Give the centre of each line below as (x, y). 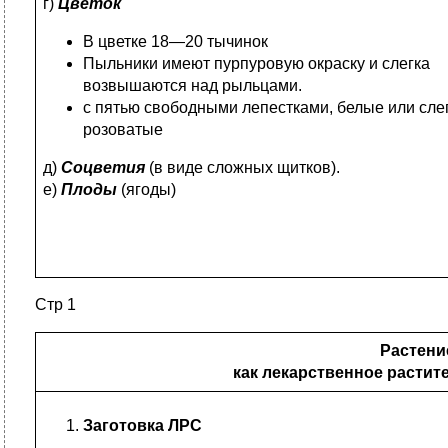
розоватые (123, 129)
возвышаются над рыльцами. (192, 85)
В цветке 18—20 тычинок (175, 41)
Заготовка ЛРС (142, 425)
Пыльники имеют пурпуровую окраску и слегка (256, 63)
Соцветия (103, 167)
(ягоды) (146, 189)
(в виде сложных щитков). (242, 167)
